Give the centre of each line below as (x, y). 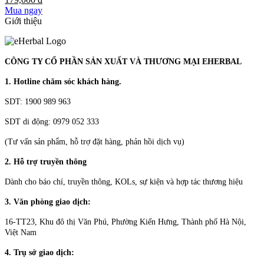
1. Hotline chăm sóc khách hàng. (63, 81)
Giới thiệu (24, 21)
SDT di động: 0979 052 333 (52, 121)
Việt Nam (21, 232)
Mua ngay (24, 10)
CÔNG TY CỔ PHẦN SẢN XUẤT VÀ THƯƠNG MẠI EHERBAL (123, 61)
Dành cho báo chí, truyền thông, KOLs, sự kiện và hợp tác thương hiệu (124, 181)
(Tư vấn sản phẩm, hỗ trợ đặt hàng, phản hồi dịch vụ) (95, 141)
